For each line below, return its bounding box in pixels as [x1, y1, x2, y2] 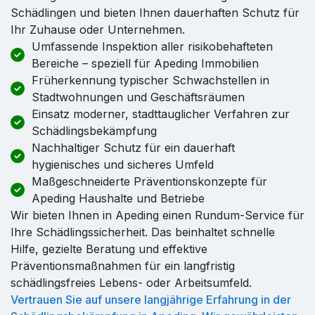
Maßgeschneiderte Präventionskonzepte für [32, 174, 267, 188]
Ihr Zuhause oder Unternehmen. [11, 22, 185, 37]
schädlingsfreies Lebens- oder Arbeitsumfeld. [11, 275, 252, 290]
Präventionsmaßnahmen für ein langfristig [11, 258, 235, 273]
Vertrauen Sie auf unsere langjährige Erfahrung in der [11, 292, 291, 307]
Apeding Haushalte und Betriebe [32, 191, 205, 205]
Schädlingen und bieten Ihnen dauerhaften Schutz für [11, 5, 300, 20]
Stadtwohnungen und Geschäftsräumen [32, 89, 245, 104]
